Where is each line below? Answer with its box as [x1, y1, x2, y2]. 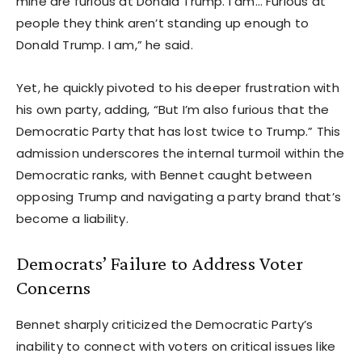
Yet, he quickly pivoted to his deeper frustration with [16, 78, 339, 96]
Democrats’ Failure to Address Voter [16, 251, 304, 274]
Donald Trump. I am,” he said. [16, 36, 193, 53]
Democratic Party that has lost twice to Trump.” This [16, 122, 341, 140]
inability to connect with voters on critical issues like [16, 337, 336, 355]
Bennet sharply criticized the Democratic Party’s [16, 315, 314, 333]
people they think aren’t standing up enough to [16, 14, 309, 32]
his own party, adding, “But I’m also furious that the [16, 100, 330, 118]
